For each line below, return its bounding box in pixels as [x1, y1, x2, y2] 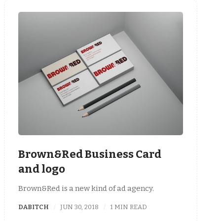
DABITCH [18, 203, 49, 211]
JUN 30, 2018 [60, 203, 99, 211]
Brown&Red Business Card [18, 147, 161, 161]
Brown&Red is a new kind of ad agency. [18, 184, 154, 193]
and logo [18, 162, 65, 176]
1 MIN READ [110, 203, 147, 211]
